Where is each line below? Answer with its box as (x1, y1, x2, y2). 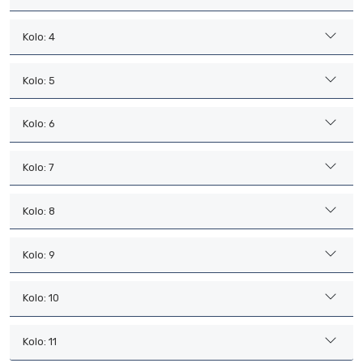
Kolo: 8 (23, 204, 55, 217)
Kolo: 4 (23, 30, 55, 43)
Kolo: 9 (23, 248, 55, 261)
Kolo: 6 (23, 117, 55, 130)
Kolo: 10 (23, 292, 59, 305)
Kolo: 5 (23, 74, 55, 87)
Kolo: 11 (23, 335, 57, 348)
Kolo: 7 (23, 161, 54, 174)
